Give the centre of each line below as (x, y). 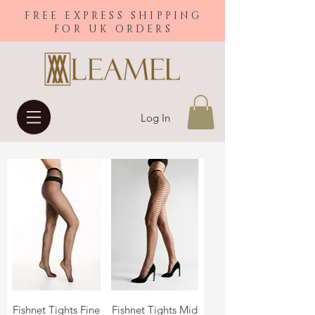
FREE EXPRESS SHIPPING (114, 16)
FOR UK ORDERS (114, 29)
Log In (156, 118)
